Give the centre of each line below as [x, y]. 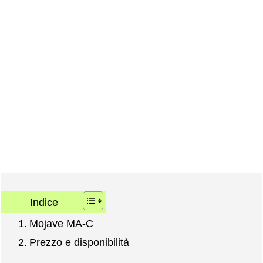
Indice [44, 202]
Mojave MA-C [61, 224]
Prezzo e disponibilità [79, 243]
